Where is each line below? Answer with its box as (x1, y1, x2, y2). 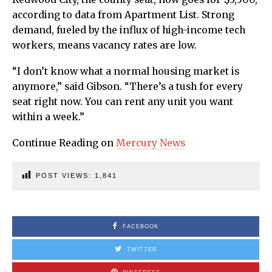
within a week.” (12, 110, 84, 123)
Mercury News (116, 137, 185, 149)
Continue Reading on (12, 137, 116, 149)
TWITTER (126, 246, 157, 253)
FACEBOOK (123, 223, 158, 229)
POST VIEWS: (36, 171, 95, 179)
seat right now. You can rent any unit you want (12, 95, 233, 107)
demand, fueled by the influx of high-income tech (12, 24, 245, 36)
